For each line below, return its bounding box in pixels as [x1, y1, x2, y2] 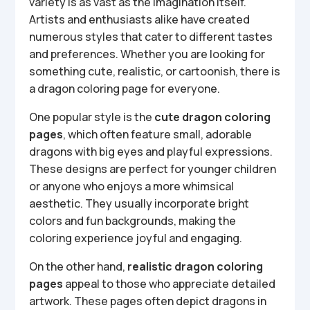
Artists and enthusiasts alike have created [29, 12, 250, 27]
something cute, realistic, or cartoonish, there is [29, 64, 281, 79]
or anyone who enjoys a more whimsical [29, 179, 235, 194]
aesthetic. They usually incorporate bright [29, 196, 250, 211]
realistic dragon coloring [127, 259, 264, 274]
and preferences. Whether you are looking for [29, 46, 266, 62]
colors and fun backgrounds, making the [29, 213, 237, 228]
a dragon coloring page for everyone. [29, 81, 221, 96]
